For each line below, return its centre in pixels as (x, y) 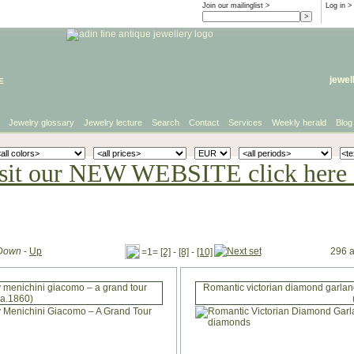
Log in (335, 6)
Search (166, 122)
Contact (204, 122)
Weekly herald (299, 122)
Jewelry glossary (41, 122)
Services (245, 122)
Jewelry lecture (113, 122)
